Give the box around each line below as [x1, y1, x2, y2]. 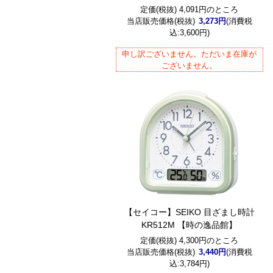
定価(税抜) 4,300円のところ [140, 236, 239, 245]
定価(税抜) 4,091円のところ [140, 5, 239, 14]
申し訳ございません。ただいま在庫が [122, 49, 257, 58]
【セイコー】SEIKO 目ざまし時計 [124, 207, 255, 217]
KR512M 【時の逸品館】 [141, 220, 238, 230]
